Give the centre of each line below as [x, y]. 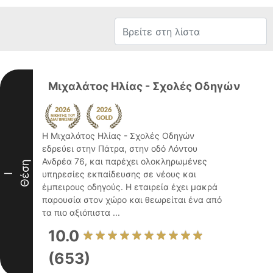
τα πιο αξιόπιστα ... [81, 212]
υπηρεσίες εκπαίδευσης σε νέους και [119, 174]
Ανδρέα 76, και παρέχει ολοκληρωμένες [125, 161]
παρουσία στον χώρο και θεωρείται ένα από [132, 200]
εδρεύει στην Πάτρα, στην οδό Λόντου [120, 148]
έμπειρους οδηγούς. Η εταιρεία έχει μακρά [130, 187]
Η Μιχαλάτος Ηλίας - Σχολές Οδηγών [118, 136]
